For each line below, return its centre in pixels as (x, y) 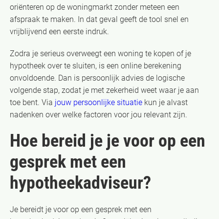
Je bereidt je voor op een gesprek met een (81, 209)
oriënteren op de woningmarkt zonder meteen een (95, 7)
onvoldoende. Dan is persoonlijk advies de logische (97, 78)
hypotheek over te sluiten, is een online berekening (96, 66)
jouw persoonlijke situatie (99, 102)
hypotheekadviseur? (80, 183)
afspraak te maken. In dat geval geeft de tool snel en (99, 19)
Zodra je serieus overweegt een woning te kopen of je (100, 53)
